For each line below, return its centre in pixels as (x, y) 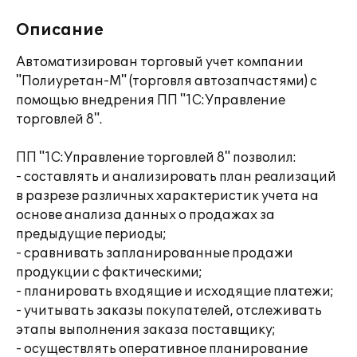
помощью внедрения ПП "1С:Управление (151, 100)
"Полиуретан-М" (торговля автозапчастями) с (167, 81)
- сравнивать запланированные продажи (155, 253)
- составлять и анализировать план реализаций (176, 177)
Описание (60, 30)
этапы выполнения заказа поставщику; (146, 330)
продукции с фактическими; (109, 273)
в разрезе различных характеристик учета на (167, 196)
